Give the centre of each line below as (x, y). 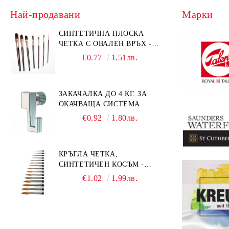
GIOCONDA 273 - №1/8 (98, 54)
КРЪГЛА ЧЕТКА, (88, 154)
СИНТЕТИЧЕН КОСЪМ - (101, 164)
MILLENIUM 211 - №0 (96, 175)
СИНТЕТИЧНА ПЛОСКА (101, 33)
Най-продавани (45, 14)
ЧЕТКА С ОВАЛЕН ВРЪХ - (105, 44)
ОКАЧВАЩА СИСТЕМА (99, 104)
